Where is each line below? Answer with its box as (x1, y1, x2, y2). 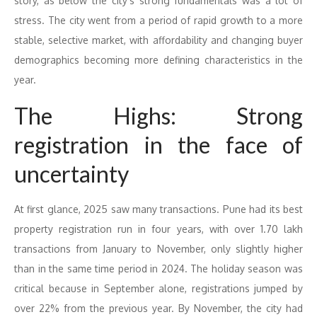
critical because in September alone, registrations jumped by (14, 282, 303, 294)
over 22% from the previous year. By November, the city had (14, 302, 303, 314)
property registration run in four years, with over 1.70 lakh (14, 223, 303, 235)
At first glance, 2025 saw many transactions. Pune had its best (14, 203, 303, 215)
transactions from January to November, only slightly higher (14, 243, 303, 255)
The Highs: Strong (14, 102, 303, 129)
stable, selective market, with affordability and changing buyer (14, 34, 303, 46)
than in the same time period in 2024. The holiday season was (14, 263, 303, 275)
